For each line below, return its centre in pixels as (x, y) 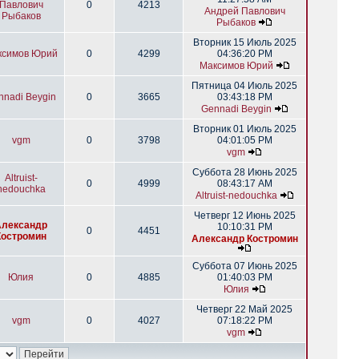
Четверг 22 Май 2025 (244, 309)
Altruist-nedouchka (236, 196)
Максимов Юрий (236, 66)
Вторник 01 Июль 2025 (244, 129)
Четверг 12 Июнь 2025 (244, 216)
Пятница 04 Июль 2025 (244, 86)
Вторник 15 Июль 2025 (244, 42)
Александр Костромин (244, 239)
